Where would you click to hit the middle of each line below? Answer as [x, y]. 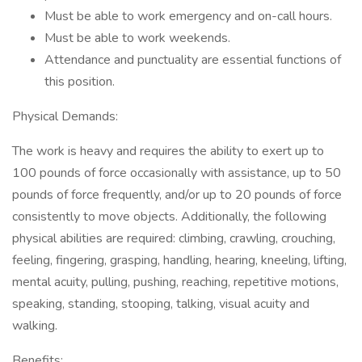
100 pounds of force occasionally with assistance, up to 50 [177, 173]
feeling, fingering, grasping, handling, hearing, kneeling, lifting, [179, 260]
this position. [80, 82]
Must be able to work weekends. [137, 38]
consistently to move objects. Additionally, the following [169, 217]
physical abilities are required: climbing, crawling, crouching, [174, 238]
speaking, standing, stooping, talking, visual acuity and [161, 304]
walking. [35, 326]
